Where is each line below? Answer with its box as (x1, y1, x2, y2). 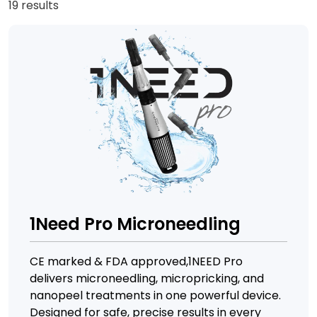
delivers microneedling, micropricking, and (30, 270, 264, 287)
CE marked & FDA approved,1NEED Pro (30, 253, 243, 270)
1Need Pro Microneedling (30, 212, 241, 236)
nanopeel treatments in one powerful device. (30, 287, 281, 304)
